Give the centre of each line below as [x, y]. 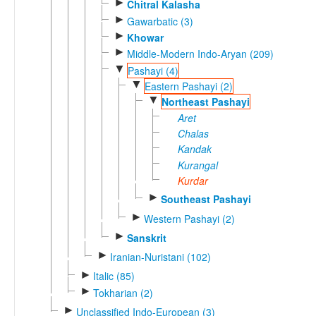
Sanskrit [146, 237]
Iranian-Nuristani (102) [160, 257]
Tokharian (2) [123, 292]
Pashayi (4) [153, 70]
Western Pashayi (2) [189, 218]
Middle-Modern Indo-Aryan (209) [200, 54]
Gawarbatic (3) [160, 21]
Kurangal [197, 165]
